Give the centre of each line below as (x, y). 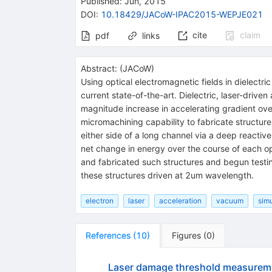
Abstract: (99, 68)
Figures (186, 235)
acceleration (180, 200)
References (108, 235)
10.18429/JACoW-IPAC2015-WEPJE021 (182, 14)
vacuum (229, 200)
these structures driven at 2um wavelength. (167, 175)
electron (99, 200)
